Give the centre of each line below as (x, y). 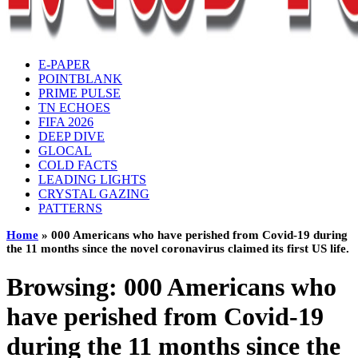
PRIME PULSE (80, 93)
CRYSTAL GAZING (94, 194)
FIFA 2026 (66, 122)
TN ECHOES (74, 107)
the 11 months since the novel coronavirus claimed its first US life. (178, 249)
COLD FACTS (78, 165)
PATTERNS (70, 208)
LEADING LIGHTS (92, 179)
